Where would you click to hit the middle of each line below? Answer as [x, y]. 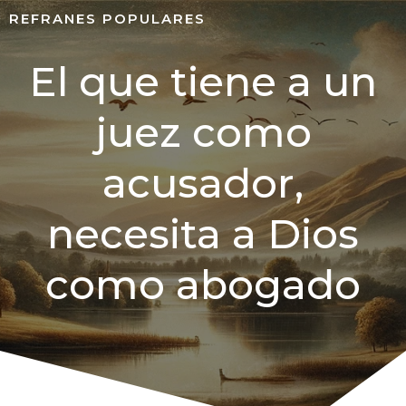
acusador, [203, 183]
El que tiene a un [203, 82]
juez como [203, 132]
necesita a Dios [203, 234]
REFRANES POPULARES [107, 19]
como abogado [203, 285]
